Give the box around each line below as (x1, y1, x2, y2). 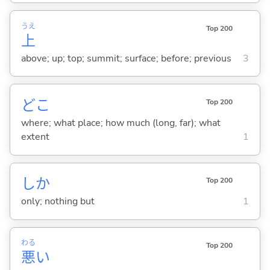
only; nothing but (20, 195, 95, 209)
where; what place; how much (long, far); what (20, 116, 221, 130)
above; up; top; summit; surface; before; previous (20, 51, 231, 65)
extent (20, 130, 49, 143)
